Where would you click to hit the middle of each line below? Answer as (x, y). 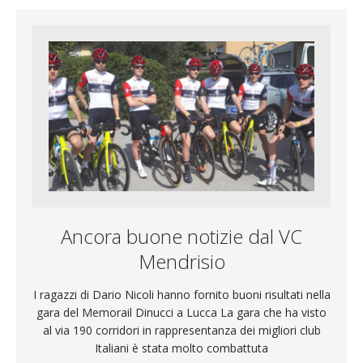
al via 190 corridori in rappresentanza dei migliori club (181, 330)
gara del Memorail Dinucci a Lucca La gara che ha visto (181, 312)
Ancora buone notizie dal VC (181, 236)
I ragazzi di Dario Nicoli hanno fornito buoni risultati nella (181, 294)
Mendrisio (181, 261)
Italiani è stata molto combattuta (181, 348)
